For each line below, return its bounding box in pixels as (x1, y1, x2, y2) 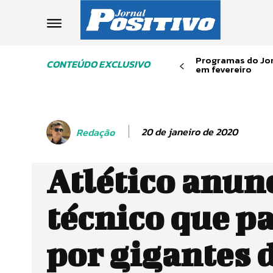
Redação (76, 124, 115, 140)
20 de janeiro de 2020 (141, 124, 238, 140)
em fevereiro (195, 62, 252, 77)
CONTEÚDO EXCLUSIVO (46, 57, 150, 72)
